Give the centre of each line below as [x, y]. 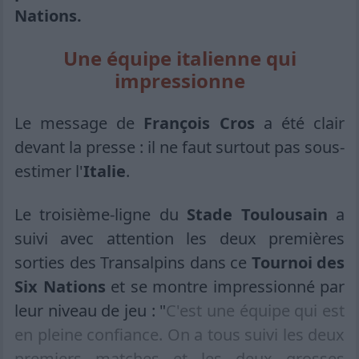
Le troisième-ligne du [101, 214]
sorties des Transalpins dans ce [133, 262]
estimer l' [49, 171]
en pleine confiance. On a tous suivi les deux [179, 334]
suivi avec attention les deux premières [179, 238]
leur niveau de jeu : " [91, 310]
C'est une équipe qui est [256, 310]
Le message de [79, 123]
